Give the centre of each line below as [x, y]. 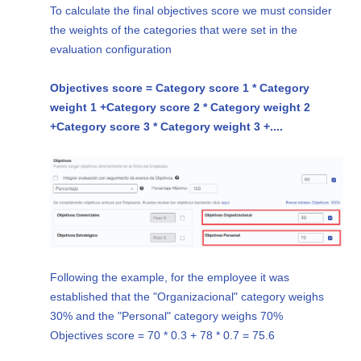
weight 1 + [79, 107]
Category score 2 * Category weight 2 [209, 107]
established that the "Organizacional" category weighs [187, 297]
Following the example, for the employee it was [170, 278]
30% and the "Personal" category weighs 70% [167, 316]
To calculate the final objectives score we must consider [191, 10]
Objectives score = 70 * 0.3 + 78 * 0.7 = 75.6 [163, 336]
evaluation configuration [111, 49]
